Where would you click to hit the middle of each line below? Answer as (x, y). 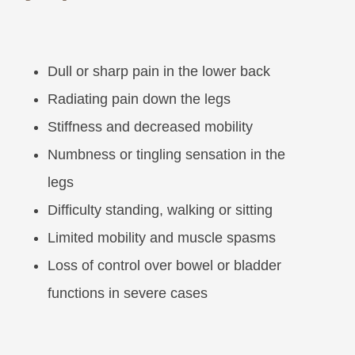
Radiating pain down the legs (139, 99)
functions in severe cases (128, 294)
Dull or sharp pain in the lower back (159, 72)
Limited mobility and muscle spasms (162, 238)
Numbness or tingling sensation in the (166, 155)
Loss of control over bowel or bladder (164, 266)
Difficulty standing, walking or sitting (160, 210)
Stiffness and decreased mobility (150, 127)
